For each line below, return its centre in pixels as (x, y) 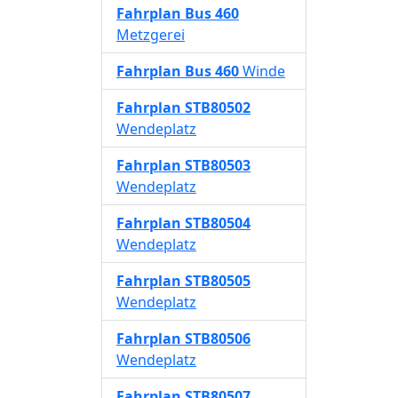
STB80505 (218, 281)
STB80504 (218, 223)
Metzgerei (151, 35)
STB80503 (218, 165)
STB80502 (218, 107)
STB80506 (218, 338)
